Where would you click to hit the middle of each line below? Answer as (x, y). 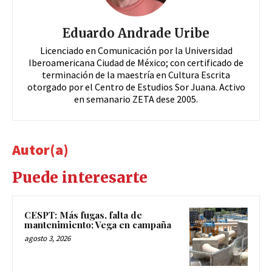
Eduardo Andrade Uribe (136, 33)
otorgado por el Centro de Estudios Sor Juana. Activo (136, 87)
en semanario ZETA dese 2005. (136, 99)
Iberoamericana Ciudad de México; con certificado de (136, 63)
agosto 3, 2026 (47, 239)
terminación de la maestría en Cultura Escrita (136, 75)
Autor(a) (40, 150)
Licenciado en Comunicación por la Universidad (136, 51)
